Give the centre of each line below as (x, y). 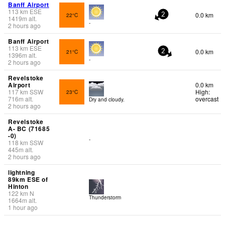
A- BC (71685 (29, 128)
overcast (207, 98)
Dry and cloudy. (107, 99)
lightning (22, 172)
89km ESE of (28, 179)
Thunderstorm (105, 197)
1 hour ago (23, 207)
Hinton (18, 186)
